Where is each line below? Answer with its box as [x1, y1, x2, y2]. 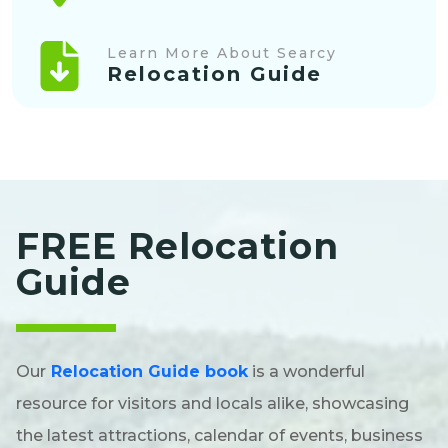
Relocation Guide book [51, 362, 248, 382]
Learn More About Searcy [106, 44, 337, 63]
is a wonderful [248, 362, 365, 382]
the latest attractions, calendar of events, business [16, 426, 423, 446]
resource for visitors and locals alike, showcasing [16, 394, 409, 414]
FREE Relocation [16, 224, 339, 269]
